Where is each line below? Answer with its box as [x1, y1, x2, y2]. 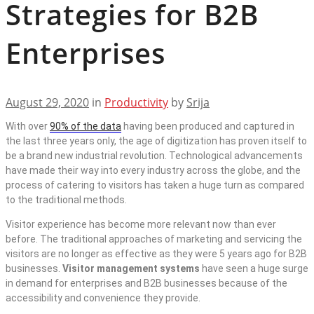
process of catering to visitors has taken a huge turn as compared [6, 179, 304, 191]
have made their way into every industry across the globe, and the [6, 165, 301, 177]
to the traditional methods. [6, 194, 127, 206]
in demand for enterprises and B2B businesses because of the [6, 278, 287, 289]
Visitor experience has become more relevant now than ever [6, 219, 276, 231]
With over [6, 121, 50, 132]
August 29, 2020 [6, 95, 89, 111]
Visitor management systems [62, 263, 202, 275]
